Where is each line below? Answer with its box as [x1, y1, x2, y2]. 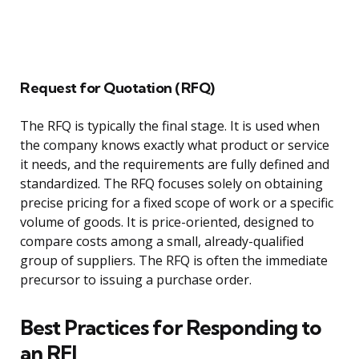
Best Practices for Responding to [20, 314, 321, 341]
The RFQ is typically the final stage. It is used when [20, 117, 320, 135]
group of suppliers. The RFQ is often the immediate [20, 252, 328, 270]
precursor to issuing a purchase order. [20, 271, 252, 289]
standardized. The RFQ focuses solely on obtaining [20, 175, 323, 193]
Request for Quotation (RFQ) [20, 79, 215, 98]
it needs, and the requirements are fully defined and [20, 155, 329, 174]
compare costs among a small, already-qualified [20, 232, 304, 251]
